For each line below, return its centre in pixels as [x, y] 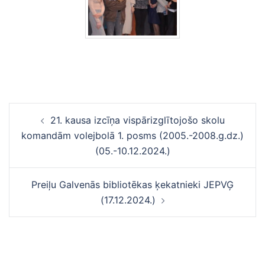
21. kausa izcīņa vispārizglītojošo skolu [137, 120]
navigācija [43, 127]
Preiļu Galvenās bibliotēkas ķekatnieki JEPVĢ [132, 185]
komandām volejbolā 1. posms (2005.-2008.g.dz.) [132, 135]
